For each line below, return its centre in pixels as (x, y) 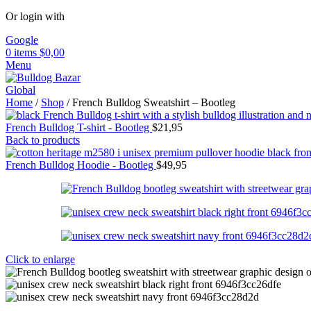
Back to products (43, 140)
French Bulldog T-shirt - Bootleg (79, 127)
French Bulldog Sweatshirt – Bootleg (154, 102)
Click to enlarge (40, 259)
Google (22, 40)
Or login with (35, 16)
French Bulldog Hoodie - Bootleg (81, 165)
